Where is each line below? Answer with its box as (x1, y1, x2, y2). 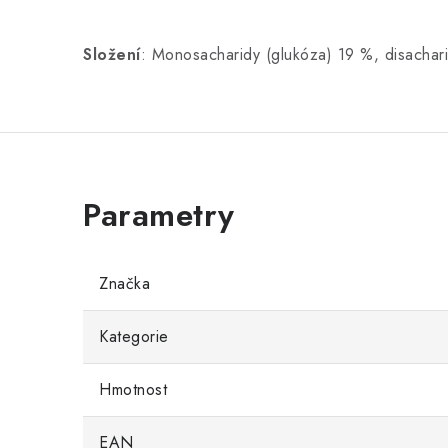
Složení (83, 42, 141, 66)
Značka (99, 271, 150, 295)
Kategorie (99, 324, 169, 348)
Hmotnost (99, 377, 167, 401)
